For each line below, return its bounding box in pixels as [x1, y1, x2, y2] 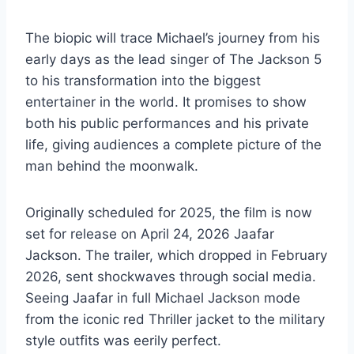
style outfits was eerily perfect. [25, 332, 221, 348]
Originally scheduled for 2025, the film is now [25, 204, 312, 220]
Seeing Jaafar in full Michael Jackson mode [25, 289, 300, 306]
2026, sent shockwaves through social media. [25, 268, 316, 284]
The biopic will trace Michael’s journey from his [25, 29, 320, 46]
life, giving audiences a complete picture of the [25, 136, 322, 153]
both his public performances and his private [25, 115, 309, 131]
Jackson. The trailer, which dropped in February [25, 247, 327, 263]
